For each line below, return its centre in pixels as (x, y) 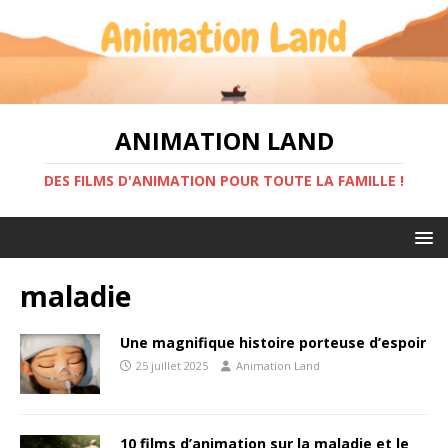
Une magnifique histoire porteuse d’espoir (273, 342)
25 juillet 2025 (172, 365)
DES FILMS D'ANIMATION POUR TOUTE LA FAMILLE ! (224, 180)
